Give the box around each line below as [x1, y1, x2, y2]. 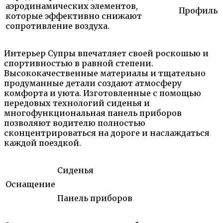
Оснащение [5, 179, 55, 190]
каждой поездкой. [4, 138, 81, 148]
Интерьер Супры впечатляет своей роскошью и [4, 48, 209, 59]
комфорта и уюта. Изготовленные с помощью [4, 88, 201, 99]
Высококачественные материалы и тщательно [4, 68, 206, 79]
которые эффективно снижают [5, 11, 142, 21]
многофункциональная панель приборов [4, 108, 182, 118]
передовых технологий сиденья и [4, 98, 150, 109]
